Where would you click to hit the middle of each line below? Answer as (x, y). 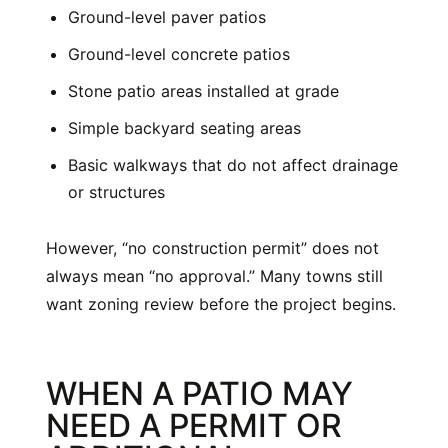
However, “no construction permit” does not (212, 248)
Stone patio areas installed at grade (203, 91)
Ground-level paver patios (167, 17)
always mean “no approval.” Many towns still (214, 276)
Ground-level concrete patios (179, 54)
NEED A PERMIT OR (194, 426)
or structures (116, 192)
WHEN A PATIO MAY (199, 394)
